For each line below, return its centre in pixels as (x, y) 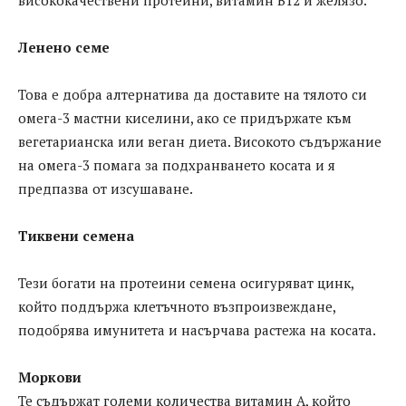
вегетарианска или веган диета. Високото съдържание (200, 142)
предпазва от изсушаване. (106, 189)
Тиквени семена (76, 236)
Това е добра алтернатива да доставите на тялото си (193, 95)
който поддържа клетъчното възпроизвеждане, (177, 307)
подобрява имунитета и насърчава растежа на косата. (197, 330)
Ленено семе (64, 48)
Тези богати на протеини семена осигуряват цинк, (186, 283)
